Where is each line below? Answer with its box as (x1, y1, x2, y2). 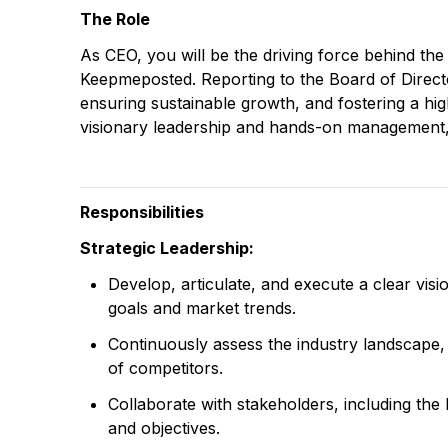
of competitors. (108, 358, 223, 378)
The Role (80, 9, 150, 29)
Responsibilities (80, 202, 204, 222)
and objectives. (108, 418, 220, 438)
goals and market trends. (108, 298, 296, 318)
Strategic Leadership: (80, 238, 254, 258)
